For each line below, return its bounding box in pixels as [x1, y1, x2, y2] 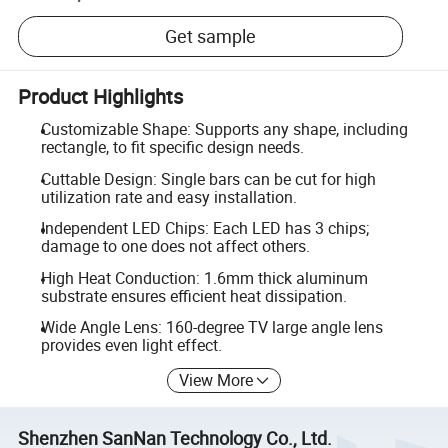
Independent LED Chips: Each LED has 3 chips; [40, 217, 369, 240]
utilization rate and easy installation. [40, 185, 297, 208]
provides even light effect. [40, 334, 222, 357]
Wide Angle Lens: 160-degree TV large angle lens [40, 316, 383, 339]
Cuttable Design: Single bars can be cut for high [40, 167, 376, 190]
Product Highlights [18, 82, 184, 110]
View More [179, 368, 254, 391]
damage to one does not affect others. [40, 235, 310, 258]
